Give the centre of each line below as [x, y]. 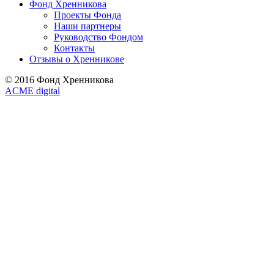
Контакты [74, 48]
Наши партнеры [87, 26]
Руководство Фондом [98, 37]
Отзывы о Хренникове [77, 59]
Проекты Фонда [87, 15]
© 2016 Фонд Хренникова [59, 80]
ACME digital [32, 91]
